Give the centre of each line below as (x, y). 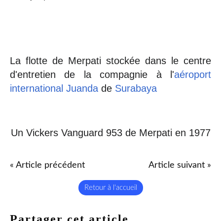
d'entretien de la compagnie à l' (92, 74)
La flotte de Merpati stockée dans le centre (110, 60)
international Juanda (54, 88)
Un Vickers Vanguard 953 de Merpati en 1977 (110, 132)
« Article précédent (47, 165)
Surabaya (136, 88)
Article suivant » (180, 165)
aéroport (193, 74)
